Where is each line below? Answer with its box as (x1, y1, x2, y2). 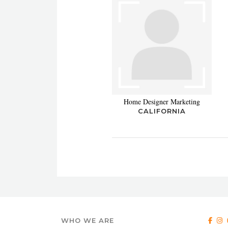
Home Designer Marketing (124, 96, 200, 106)
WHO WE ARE (61, 216, 114, 224)
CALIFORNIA (138, 106, 186, 115)
